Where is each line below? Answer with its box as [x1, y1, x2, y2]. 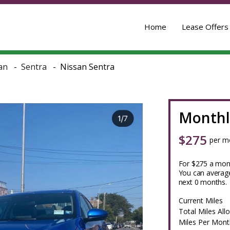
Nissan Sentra [60, 61, 114, 72]
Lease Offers [182, 21, 228, 32]
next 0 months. [178, 177, 227, 187]
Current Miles [178, 196, 223, 205]
